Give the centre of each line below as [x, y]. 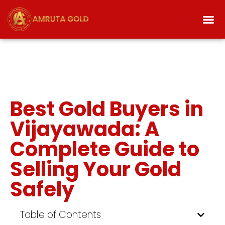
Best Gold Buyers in [107, 109]
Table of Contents [61, 215]
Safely [42, 190]
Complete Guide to [105, 149]
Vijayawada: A [85, 129]
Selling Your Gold [96, 170]
